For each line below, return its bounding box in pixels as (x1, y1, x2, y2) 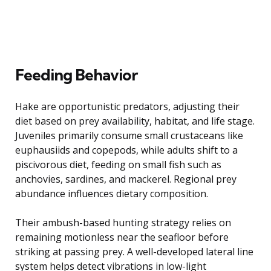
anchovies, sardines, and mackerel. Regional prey (15, 172, 237, 186)
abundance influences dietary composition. (15, 186, 208, 200)
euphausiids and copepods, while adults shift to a (15, 143, 238, 157)
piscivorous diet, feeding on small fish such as (15, 157, 221, 171)
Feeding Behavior (15, 64, 137, 85)
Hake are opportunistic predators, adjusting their (15, 99, 240, 113)
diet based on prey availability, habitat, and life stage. (15, 114, 255, 128)
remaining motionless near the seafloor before (15, 230, 229, 244)
